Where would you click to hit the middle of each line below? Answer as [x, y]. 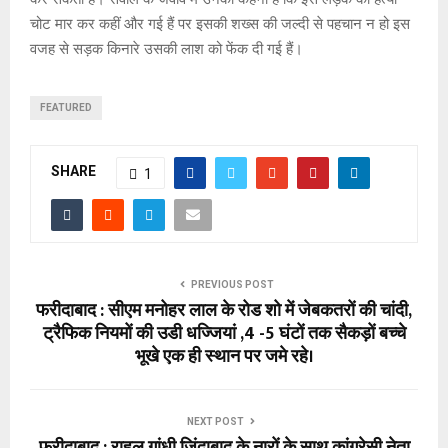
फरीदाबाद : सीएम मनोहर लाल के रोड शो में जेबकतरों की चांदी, [224, 310]
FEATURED [66, 107]
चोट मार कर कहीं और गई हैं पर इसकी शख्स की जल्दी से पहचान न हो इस [220, 23]
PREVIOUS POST [232, 284]
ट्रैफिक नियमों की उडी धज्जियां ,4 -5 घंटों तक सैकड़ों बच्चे [224, 333]
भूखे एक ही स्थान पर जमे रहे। [224, 356]
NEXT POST [215, 421]
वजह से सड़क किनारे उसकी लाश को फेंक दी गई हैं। [166, 48]
